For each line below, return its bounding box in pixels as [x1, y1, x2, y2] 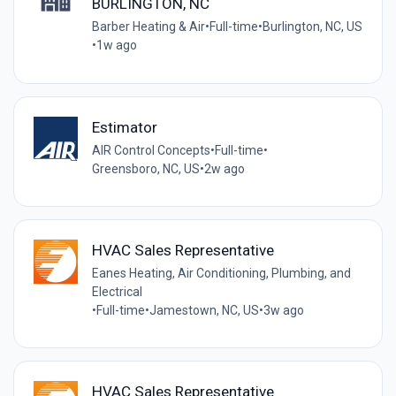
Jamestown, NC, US [148, 302, 259, 317]
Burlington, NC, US [262, 19, 362, 34]
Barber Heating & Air [91, 19, 205, 34]
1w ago [95, 38, 137, 53]
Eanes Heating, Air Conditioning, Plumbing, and [91, 265, 351, 280]
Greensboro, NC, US [91, 161, 200, 176]
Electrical [91, 284, 142, 299]
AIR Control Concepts [91, 142, 210, 157]
